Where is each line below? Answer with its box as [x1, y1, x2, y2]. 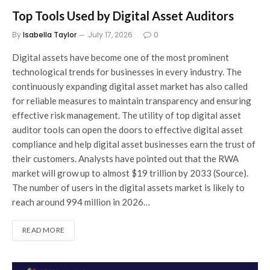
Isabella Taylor [23, 29, 77, 40]
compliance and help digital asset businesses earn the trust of [12, 138, 256, 149]
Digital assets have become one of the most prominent [12, 51, 229, 63]
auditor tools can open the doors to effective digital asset [12, 124, 243, 135]
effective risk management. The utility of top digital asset [12, 109, 241, 121]
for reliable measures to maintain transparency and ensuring [12, 95, 251, 106]
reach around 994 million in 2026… [12, 196, 150, 207]
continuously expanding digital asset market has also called [12, 80, 248, 92]
